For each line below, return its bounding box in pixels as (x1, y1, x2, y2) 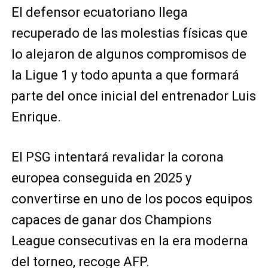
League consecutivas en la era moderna (11, 233, 248, 248)
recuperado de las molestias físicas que (11, 25, 248, 41)
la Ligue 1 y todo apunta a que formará (11, 67, 239, 83)
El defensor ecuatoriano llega (11, 4, 188, 20)
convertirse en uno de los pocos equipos (11, 191, 252, 206)
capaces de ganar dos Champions (11, 212, 212, 227)
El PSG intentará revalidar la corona (11, 149, 224, 165)
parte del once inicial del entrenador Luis (11, 88, 256, 103)
